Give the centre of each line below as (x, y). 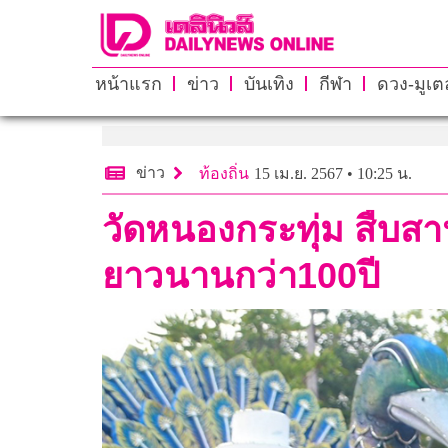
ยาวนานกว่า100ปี (241, 275)
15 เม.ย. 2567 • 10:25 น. (333, 173)
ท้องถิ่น (224, 173)
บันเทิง (268, 83)
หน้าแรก (128, 83)
